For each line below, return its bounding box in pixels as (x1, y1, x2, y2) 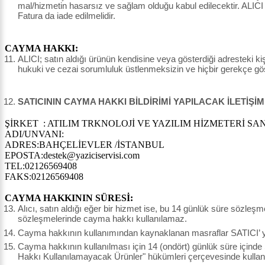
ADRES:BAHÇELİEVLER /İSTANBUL (5, 140, 164, 150)
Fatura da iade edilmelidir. (18, 11, 115, 21)
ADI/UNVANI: (5, 129, 64, 140)
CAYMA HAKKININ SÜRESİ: (5, 193, 133, 203)
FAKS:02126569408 (5, 172, 83, 182)
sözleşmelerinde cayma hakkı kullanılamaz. (18, 214, 187, 224)
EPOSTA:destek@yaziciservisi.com (5, 150, 140, 161)
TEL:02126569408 (5, 161, 77, 172)
